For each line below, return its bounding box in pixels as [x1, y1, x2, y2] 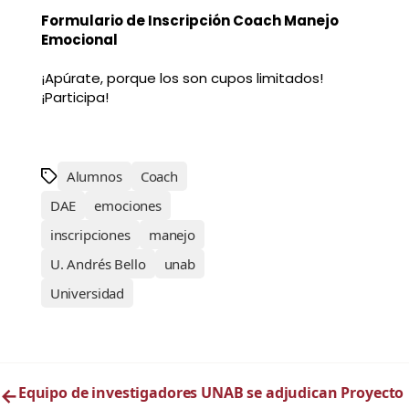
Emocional [40, 30, 118, 50]
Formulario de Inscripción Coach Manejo [40, 11, 339, 31]
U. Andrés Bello [49, 255, 146, 274]
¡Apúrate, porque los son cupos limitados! [40, 68, 323, 89]
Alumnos [66, 167, 122, 186]
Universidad [49, 284, 125, 303]
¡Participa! [40, 88, 109, 108]
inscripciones [49, 225, 131, 245]
